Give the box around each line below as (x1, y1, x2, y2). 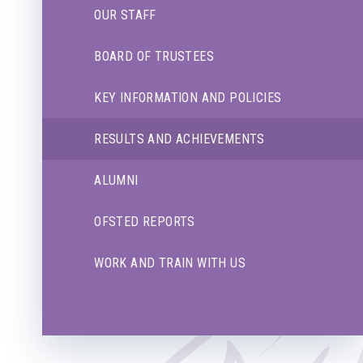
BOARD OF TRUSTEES (94, 49, 215, 65)
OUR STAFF (94, 7, 156, 23)
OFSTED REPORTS (94, 214, 195, 230)
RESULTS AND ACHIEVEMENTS (94, 131, 265, 147)
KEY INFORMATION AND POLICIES (94, 90, 282, 106)
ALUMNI (94, 173, 139, 189)
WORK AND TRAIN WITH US (94, 255, 246, 271)
